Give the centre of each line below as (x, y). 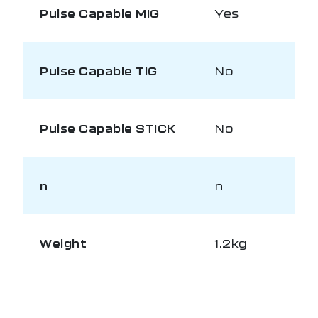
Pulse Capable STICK (108, 128)
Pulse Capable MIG (100, 13)
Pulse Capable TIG (99, 70)
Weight (63, 243)
